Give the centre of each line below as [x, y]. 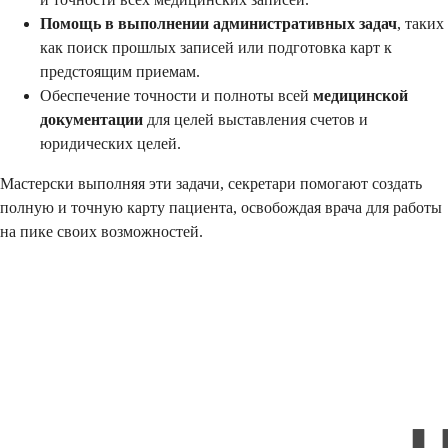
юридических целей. [110, 143]
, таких [420, 23]
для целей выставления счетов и [255, 119]
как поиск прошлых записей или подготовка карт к [216, 47]
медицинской [360, 95]
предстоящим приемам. [120, 71]
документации [91, 119]
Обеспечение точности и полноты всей [176, 95]
